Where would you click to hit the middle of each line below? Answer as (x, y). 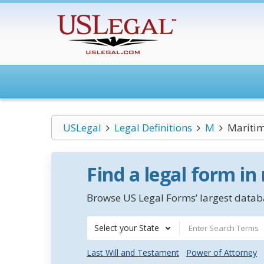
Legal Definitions (153, 128)
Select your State (127, 228)
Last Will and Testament (133, 253)
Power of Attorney (222, 253)
